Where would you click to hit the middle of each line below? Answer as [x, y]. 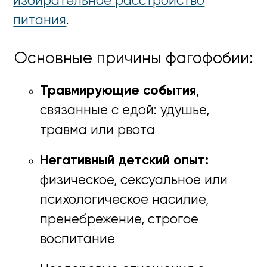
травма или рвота [98, 131]
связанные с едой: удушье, [125, 111]
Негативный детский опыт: [125, 161]
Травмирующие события [118, 91]
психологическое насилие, [125, 201]
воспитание [78, 240]
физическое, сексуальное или [134, 181]
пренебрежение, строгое [119, 220]
